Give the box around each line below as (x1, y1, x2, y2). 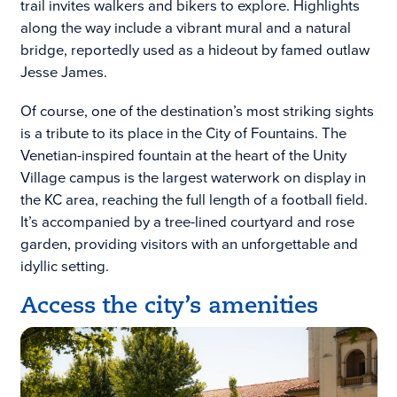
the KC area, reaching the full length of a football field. (19, 188, 368, 211)
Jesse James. (19, 61, 107, 84)
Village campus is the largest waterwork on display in (19, 166, 366, 189)
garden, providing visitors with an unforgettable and (19, 232, 358, 255)
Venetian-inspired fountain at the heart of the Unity (19, 144, 346, 167)
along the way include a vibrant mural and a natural (19, 17, 351, 40)
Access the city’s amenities (19, 295, 318, 318)
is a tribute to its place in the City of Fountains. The (19, 121, 346, 144)
